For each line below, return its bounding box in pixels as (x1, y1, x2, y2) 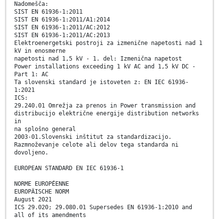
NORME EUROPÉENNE (14, 180, 69, 187)
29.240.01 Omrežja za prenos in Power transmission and (14, 102, 196, 109)
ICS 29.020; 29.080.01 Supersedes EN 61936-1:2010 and (14, 203, 192, 211)
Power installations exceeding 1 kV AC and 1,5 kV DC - (14, 63, 196, 70)
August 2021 (14, 196, 52, 203)
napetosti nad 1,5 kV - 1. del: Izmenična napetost (14, 55, 182, 62)
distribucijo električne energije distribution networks (14, 109, 199, 117)
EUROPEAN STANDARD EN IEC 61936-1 (14, 164, 124, 172)
